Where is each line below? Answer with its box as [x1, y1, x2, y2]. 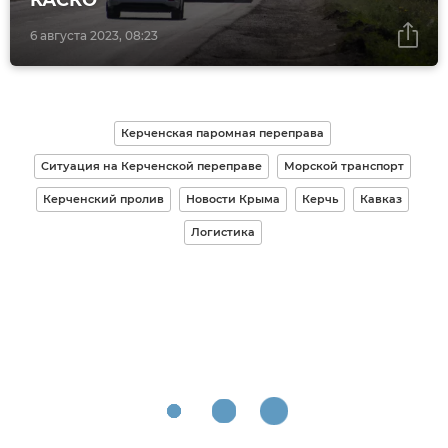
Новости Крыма [186, 192, 280, 207]
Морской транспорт [284, 159, 404, 174]
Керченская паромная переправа [121, 126, 324, 141]
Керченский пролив [43, 192, 164, 207]
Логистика [190, 225, 255, 240]
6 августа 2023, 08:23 [30, 28, 158, 44]
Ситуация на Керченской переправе [41, 159, 262, 174]
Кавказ [360, 192, 402, 207]
